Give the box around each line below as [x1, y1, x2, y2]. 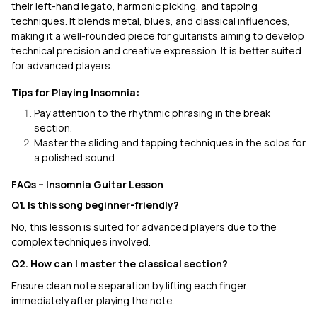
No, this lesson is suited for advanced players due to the [11, 220, 277, 234]
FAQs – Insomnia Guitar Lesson [11, 178, 163, 191]
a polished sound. [34, 151, 117, 164]
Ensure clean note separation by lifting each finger [11, 279, 247, 292]
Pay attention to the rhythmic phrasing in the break [34, 106, 270, 120]
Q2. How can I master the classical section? [11, 257, 228, 270]
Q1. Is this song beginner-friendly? [11, 198, 179, 212]
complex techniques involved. [11, 235, 151, 248]
